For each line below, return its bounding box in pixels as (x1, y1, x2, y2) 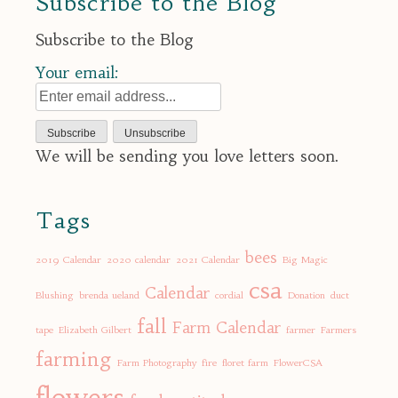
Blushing (36, 290, 74, 302)
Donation (288, 290, 325, 302)
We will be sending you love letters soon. (36, 146, 339, 167)
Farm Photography (117, 357, 196, 370)
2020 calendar (107, 254, 171, 267)
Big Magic (283, 254, 328, 267)
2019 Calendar (36, 254, 101, 267)
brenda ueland (79, 290, 139, 302)
